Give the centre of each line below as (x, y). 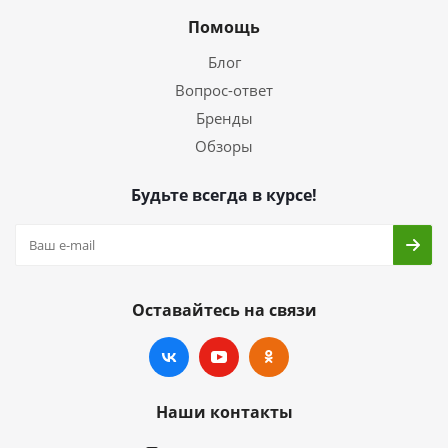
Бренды (224, 118)
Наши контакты (224, 412)
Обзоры (224, 146)
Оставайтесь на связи (224, 310)
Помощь (224, 27)
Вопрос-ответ (224, 90)
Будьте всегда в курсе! (224, 195)
